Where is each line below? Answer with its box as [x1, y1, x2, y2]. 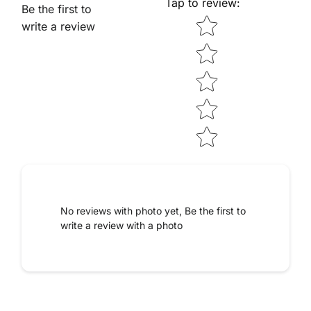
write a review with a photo [60, 219, 183, 231]
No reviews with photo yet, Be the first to [60, 205, 246, 217]
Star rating [192, 12, 247, 26]
